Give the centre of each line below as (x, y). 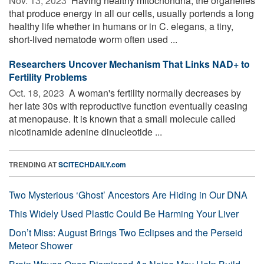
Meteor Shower (41, 245)
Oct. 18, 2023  (38, 93)
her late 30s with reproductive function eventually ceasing (128, 105)
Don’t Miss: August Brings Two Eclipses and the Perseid (126, 232)
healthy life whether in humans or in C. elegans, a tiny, (121, 26)
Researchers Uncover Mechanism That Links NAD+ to (129, 64)
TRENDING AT (34, 164)
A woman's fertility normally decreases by (154, 93)
